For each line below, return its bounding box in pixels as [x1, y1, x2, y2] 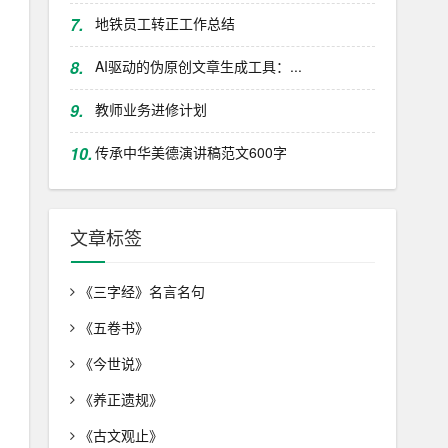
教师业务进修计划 [94, 99, 207, 119]
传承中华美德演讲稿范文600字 [94, 142, 287, 162]
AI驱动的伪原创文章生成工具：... [94, 56, 302, 76]
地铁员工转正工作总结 [94, 13, 235, 33]
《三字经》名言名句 [78, 281, 205, 301]
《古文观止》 [78, 425, 163, 445]
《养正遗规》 [78, 389, 163, 409]
